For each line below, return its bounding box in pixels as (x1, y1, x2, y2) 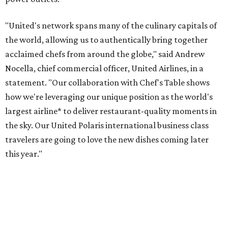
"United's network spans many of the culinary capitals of (5, 20, 217, 31)
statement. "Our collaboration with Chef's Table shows (5, 77, 210, 88)
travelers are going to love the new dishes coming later (5, 134, 209, 145)
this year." (5, 149, 42, 159)
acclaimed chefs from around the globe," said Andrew (5, 49, 205, 60)
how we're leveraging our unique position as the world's (5, 92, 213, 102)
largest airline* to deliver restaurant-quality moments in (5, 106, 217, 117)
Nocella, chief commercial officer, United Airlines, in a (5, 63, 204, 74)
